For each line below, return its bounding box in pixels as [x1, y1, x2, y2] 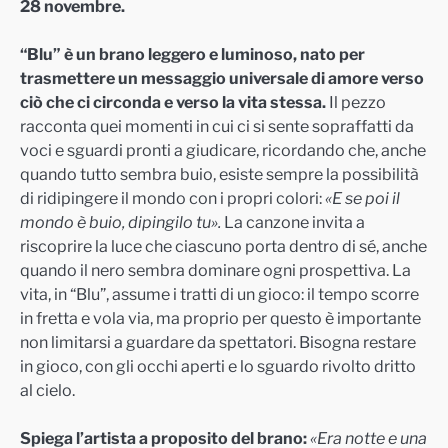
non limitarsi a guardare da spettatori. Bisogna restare [20, 332, 416, 353]
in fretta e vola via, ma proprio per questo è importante [20, 308, 421, 329]
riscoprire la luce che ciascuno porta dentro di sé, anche [20, 236, 427, 257]
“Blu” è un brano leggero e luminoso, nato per [20, 44, 365, 65]
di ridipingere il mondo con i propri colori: [20, 188, 325, 209]
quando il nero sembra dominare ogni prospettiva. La [20, 260, 411, 281]
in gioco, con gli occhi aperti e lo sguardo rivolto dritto [20, 356, 416, 377]
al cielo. [20, 380, 75, 401]
